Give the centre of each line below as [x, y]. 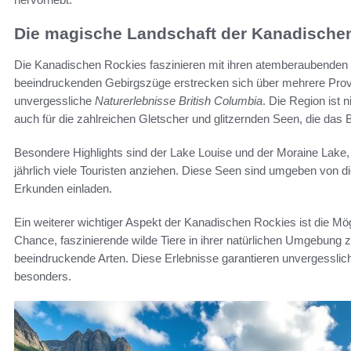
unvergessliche [54, 101]
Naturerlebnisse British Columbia [179, 101]
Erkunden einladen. [63, 189]
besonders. [43, 277]
